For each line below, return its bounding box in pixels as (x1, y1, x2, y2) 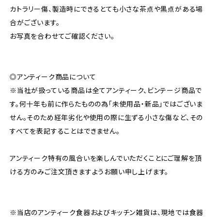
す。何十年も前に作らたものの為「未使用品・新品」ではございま (10, 100, 203, 108)
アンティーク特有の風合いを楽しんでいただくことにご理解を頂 (10, 154, 202, 162)
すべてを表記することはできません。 (10, 127, 120, 135)
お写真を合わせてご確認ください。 (10, 32, 115, 40)
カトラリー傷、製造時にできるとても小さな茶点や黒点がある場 (10, 5, 203, 13)
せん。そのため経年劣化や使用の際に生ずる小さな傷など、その (10, 113, 203, 122)
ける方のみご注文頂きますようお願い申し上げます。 (10, 168, 169, 176)
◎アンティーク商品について (10, 73, 96, 81)
